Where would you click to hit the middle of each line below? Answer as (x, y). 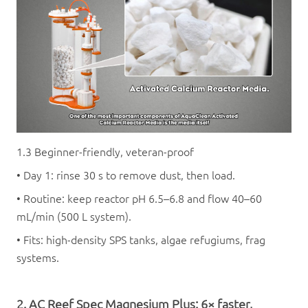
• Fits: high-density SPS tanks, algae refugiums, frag (141, 240)
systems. (38, 257)
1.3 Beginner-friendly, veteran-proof (108, 152)
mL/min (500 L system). (77, 216)
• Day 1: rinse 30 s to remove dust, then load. (129, 175)
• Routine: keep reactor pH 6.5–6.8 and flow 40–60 (139, 198)
